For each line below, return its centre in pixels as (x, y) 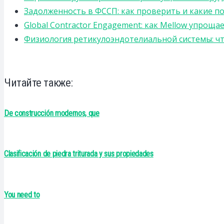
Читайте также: (38, 82)
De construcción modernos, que (52, 113)
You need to (22, 194)
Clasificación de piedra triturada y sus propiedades (79, 154)
